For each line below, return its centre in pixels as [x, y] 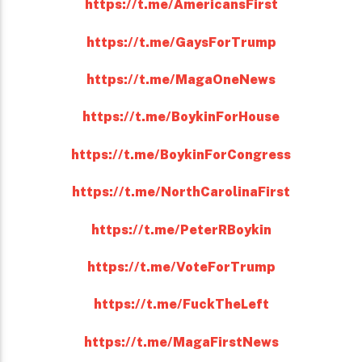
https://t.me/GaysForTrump [181, 42]
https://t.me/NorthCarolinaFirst [181, 192]
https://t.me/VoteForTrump [181, 267]
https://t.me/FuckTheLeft [181, 305]
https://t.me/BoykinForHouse [181, 117]
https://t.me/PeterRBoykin [181, 229]
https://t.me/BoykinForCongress [181, 154]
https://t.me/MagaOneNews [181, 80]
